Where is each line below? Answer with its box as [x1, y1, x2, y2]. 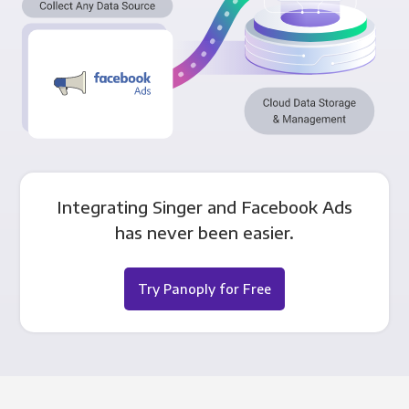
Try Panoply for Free [138, 279, 271, 297]
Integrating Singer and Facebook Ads [57, 195, 352, 217]
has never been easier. [115, 221, 294, 243]
